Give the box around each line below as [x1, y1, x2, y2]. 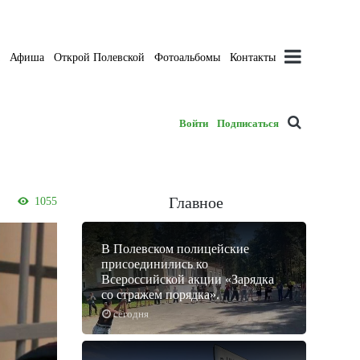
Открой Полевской [54, 51, 145, 63]
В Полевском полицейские [101, 242, 249, 256]
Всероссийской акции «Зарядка [101, 272, 274, 287]
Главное [168, 194, 223, 212]
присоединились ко [101, 257, 208, 272]
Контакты [230, 51, 276, 63]
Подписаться [217, 117, 280, 129]
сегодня [113, 308, 149, 321]
